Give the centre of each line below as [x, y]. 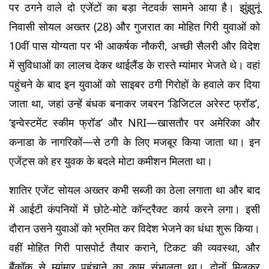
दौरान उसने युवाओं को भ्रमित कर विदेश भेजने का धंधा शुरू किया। [134, 228]
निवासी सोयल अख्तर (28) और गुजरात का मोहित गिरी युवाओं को [134, 27]
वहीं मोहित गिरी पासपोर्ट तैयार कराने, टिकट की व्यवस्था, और [134, 248]
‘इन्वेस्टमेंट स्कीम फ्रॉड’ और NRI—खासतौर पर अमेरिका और [134, 123]
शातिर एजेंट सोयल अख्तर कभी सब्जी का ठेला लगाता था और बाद [134, 190]
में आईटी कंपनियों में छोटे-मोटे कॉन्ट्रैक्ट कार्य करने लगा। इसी [134, 209]
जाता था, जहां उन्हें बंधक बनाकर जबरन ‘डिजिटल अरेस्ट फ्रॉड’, [134, 104]
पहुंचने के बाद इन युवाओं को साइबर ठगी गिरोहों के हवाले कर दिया [134, 84]
